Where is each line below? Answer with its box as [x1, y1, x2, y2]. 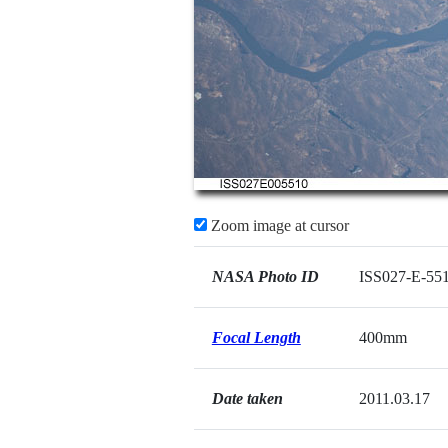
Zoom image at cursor [206, 217, 349, 234]
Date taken [211, 390, 283, 407]
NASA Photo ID [211, 268, 319, 285]
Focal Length [211, 329, 301, 346]
